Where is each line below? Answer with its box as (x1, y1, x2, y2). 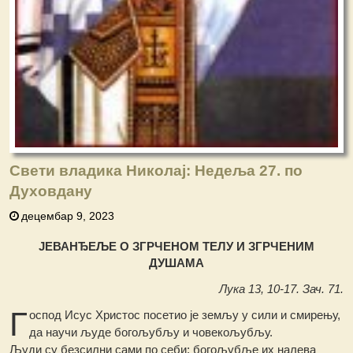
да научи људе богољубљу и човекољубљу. (29, 325, 273, 339)
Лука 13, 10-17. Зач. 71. (218, 281, 344, 295)
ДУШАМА (148, 255, 204, 269)
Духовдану (9, 182, 93, 199)
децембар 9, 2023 (21, 209, 115, 222)
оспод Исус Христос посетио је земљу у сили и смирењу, (29, 307, 341, 321)
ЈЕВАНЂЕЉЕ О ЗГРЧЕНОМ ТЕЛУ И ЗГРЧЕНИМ (38, 239, 314, 253)
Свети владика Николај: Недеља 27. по (9, 162, 303, 179)
